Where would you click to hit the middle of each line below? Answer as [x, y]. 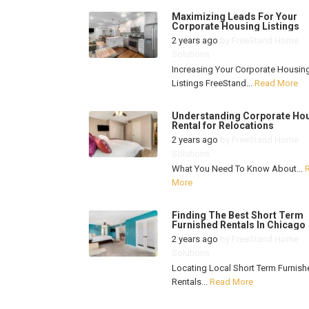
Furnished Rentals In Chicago [238, 225]
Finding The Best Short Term [237, 216]
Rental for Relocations [222, 126]
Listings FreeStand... [213, 83]
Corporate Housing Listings [235, 27]
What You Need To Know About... [238, 169]
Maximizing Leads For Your [234, 17]
